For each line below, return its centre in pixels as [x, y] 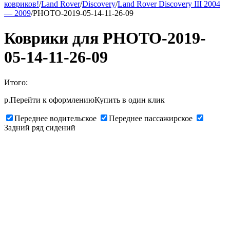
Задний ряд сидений [40, 127]
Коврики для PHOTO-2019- [105, 38]
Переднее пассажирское [151, 118]
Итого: [16, 82]
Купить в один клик [130, 100]
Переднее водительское [55, 118]
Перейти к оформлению [52, 100]
